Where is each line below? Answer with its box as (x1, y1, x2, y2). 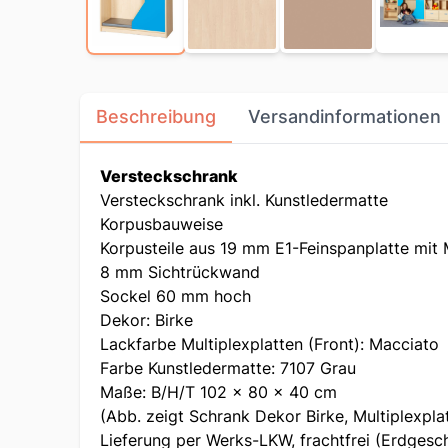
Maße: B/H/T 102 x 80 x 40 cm (100, 382, 337, 403)
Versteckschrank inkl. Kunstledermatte (100, 190, 388, 211)
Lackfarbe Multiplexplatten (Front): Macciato (100, 334, 439, 355)
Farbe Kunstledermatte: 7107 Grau (100, 358, 356, 379)
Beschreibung (96, 106, 216, 128)
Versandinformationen (248, 106, 441, 128)
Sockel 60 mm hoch (100, 286, 251, 307)
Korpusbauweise (100, 214, 223, 235)
